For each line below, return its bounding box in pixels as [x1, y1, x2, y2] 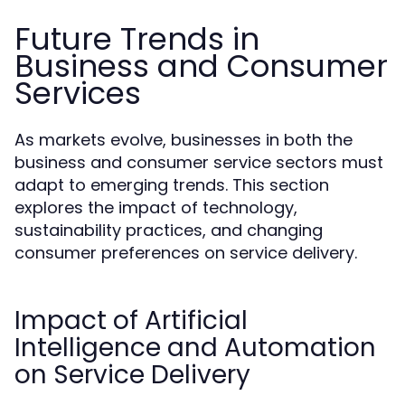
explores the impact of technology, [14, 196, 297, 219]
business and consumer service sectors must [14, 151, 383, 174]
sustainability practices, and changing [14, 219, 323, 241]
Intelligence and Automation [14, 330, 376, 365]
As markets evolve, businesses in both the [14, 128, 353, 151]
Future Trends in [14, 17, 259, 61]
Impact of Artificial [14, 303, 248, 338]
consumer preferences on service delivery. [14, 241, 357, 264]
